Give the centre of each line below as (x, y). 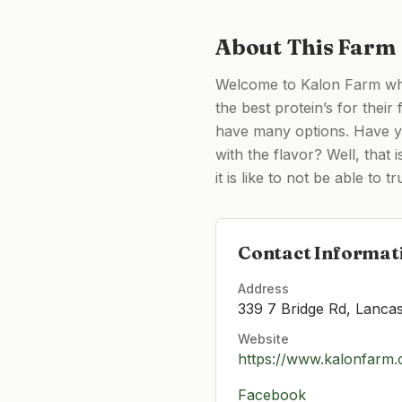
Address (263, 288)
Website (263, 339)
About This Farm (306, 47)
